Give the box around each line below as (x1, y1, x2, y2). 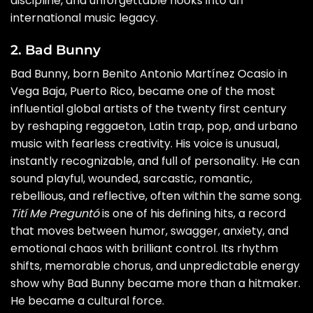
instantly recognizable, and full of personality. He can (10, 152, 300, 169)
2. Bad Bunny (10, 41, 101, 59)
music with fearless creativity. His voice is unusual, (10, 135, 279, 152)
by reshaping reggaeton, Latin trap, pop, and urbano (10, 117, 298, 134)
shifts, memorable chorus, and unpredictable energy (10, 257, 300, 274)
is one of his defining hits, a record (99, 205, 286, 221)
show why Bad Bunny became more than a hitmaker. (10, 275, 300, 291)
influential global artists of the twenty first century (10, 100, 286, 117)
